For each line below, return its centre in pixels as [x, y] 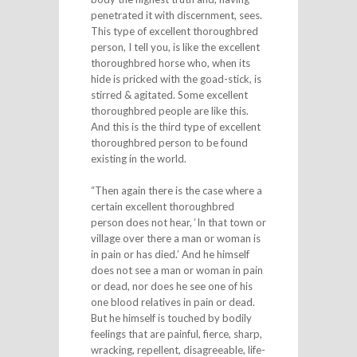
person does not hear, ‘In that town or [178, 222]
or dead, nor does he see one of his [171, 286]
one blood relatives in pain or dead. [173, 302]
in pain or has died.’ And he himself [170, 254]
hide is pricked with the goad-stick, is [176, 79]
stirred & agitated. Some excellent [169, 95]
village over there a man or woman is [175, 238]
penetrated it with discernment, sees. [176, 15]
